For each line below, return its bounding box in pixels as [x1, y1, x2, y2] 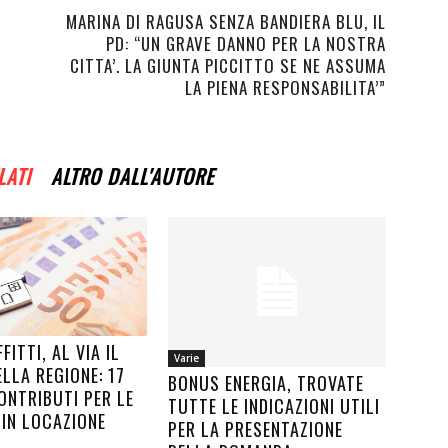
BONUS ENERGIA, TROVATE [168, 370, 364, 396]
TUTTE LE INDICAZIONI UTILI [168, 393, 380, 419]
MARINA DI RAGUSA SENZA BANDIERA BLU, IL [66, 9, 386, 34]
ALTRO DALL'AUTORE [51, 161, 214, 191]
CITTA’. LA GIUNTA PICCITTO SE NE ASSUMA [70, 53, 386, 78]
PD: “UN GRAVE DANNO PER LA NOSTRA [106, 31, 386, 56]
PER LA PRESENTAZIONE [168, 416, 343, 442]
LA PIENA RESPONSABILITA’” [185, 75, 386, 100]
